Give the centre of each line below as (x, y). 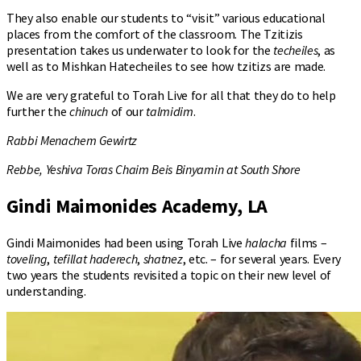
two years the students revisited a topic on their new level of (169, 274)
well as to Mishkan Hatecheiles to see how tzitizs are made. (166, 66)
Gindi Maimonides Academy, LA (137, 205)
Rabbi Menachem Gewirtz (72, 140)
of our (127, 111)
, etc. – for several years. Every (261, 258)
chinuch (89, 111)
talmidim (170, 111)
